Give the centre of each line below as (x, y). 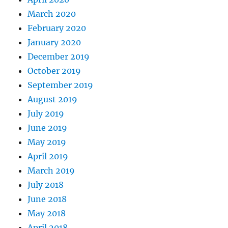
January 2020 (54, 42)
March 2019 (51, 171)
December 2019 (59, 57)
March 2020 (52, 14)
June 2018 (47, 199)
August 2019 (53, 99)
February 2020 (57, 28)
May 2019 (47, 142)
